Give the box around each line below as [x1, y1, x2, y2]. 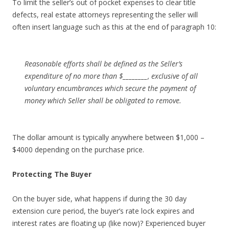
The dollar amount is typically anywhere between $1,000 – [12, 132, 204, 142]
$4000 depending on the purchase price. [12, 144, 144, 154]
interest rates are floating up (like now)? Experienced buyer [12, 218, 205, 228]
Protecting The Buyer [12, 169, 91, 179]
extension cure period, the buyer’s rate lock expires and [12, 205, 194, 216]
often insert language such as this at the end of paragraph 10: [12, 21, 216, 32]
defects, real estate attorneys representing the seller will [12, 9, 198, 19]
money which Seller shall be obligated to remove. [25, 95, 181, 105]
